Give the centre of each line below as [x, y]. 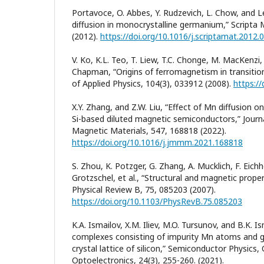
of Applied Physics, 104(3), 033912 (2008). [153, 83]
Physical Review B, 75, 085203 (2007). [144, 189]
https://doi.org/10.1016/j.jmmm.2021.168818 [157, 142]
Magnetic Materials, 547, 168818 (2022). [149, 130]
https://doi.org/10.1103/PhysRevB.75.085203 [157, 201]
